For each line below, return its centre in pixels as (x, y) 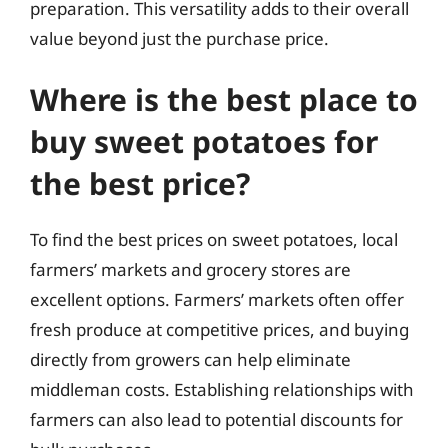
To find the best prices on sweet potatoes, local (214, 239)
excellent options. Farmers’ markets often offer (217, 299)
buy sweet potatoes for (204, 141)
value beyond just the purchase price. (179, 38)
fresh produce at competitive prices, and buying (219, 329)
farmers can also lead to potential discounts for (216, 419)
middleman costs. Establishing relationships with (222, 389)
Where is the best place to (224, 99)
